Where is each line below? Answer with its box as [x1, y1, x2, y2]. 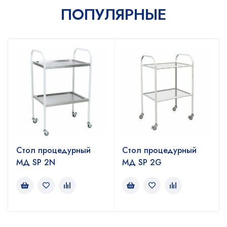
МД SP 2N [16, 156, 55, 168]
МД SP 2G [122, 156, 162, 168]
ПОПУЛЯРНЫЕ [61, 3, 166, 25]
